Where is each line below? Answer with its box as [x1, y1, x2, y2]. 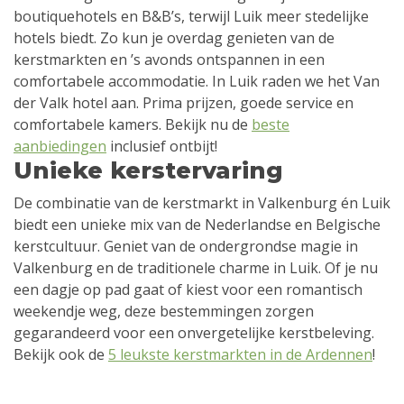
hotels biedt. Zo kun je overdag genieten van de [14, 28, 335, 49]
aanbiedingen [14, 136, 106, 157]
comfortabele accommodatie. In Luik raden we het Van [14, 71, 380, 92]
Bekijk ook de [14, 344, 108, 365]
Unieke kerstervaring [14, 156, 283, 186]
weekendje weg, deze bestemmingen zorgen [14, 301, 314, 322]
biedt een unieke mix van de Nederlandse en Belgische [14, 215, 381, 235]
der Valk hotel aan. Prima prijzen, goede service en [14, 93, 353, 114]
